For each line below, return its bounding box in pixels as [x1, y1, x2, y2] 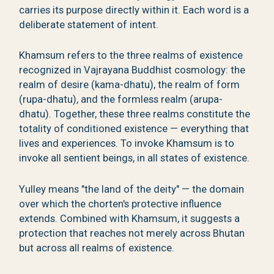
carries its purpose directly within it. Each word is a [19, 4, 250, 16]
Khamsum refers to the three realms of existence [19, 50, 243, 62]
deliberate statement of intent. [19, 18, 159, 31]
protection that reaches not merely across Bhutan [19, 228, 245, 240]
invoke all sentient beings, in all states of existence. [19, 152, 250, 165]
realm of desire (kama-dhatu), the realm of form [19, 79, 240, 91]
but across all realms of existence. [19, 242, 175, 254]
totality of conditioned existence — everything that [19, 123, 250, 135]
